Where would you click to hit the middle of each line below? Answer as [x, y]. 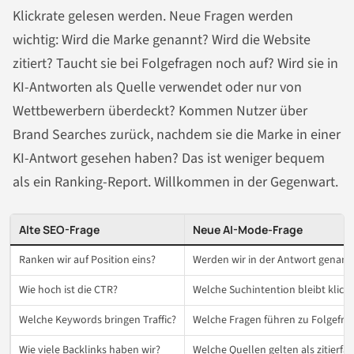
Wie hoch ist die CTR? [68, 290]
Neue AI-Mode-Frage [248, 229]
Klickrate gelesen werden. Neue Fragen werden [153, 16]
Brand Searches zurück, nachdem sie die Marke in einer [177, 134]
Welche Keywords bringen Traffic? [98, 320]
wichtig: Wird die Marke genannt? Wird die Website [162, 40]
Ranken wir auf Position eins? [87, 260]
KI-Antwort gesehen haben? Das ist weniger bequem [169, 158]
